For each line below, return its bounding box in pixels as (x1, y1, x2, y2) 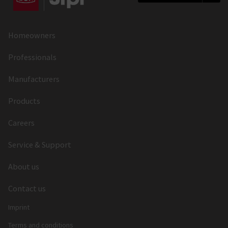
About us (8, 161, 39, 172)
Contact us (8, 183, 46, 193)
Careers (8, 117, 35, 128)
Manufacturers (8, 73, 60, 84)
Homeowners (8, 30, 55, 40)
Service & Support (8, 139, 71, 150)
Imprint (8, 202, 30, 212)
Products (8, 95, 40, 106)
